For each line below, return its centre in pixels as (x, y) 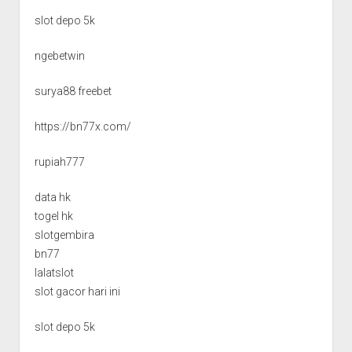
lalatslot (54, 272)
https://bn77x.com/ (82, 126)
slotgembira (64, 235)
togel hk (53, 216)
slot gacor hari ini (77, 291)
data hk (52, 197)
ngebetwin (59, 55)
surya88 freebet (73, 91)
